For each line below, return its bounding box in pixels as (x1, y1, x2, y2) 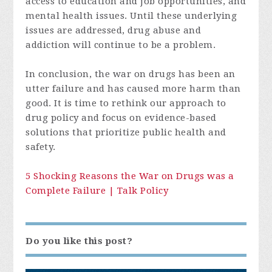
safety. (25, 141, 56, 153)
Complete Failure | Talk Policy (25, 185, 169, 197)
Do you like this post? (25, 236, 133, 247)
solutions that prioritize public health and (25, 127, 226, 138)
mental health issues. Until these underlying (25, 10, 237, 22)
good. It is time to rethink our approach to (25, 98, 226, 109)
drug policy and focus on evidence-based (25, 112, 217, 124)
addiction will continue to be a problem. (25, 39, 216, 51)
